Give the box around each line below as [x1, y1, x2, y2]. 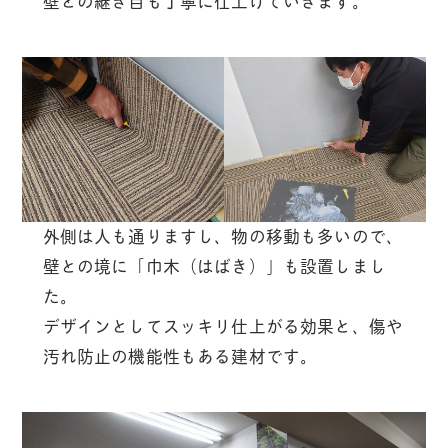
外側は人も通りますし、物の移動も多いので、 [42, 226, 404, 247]
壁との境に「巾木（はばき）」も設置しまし [42, 256, 386, 277]
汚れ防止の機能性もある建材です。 [42, 346, 318, 367]
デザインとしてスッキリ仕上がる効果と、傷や [42, 316, 404, 337]
